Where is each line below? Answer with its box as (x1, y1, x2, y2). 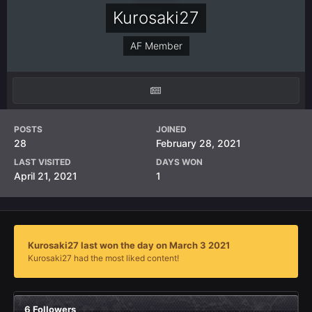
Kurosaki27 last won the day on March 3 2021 (28, 240, 230, 251)
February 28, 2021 (156, 137, 241, 149)
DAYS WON (156, 157, 203, 167)
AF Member (130, 40, 182, 52)
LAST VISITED (14, 157, 71, 167)
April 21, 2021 (14, 170, 77, 182)
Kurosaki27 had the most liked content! (28, 253, 179, 264)
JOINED (156, 124, 187, 134)
